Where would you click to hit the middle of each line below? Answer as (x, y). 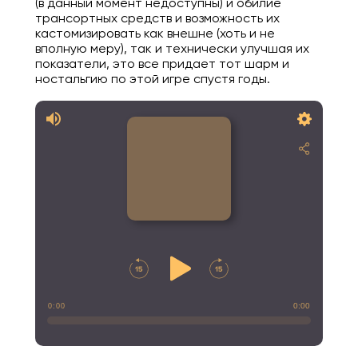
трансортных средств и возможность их (157, 18)
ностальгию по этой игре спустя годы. (152, 78)
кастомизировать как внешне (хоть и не (155, 33)
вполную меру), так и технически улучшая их (172, 48)
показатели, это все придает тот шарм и (162, 63)
